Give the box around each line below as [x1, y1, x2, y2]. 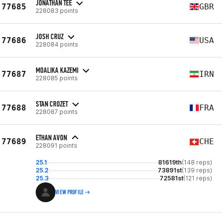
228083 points [36, 6, 78, 14]
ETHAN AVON [36, 133, 67, 142]
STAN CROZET [36, 99, 68, 109]
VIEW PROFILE [55, 189, 84, 196]
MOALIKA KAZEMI [36, 65, 78, 75]
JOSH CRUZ [36, 31, 63, 41]
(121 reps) [183, 174, 212, 182]
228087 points [36, 108, 78, 115]
